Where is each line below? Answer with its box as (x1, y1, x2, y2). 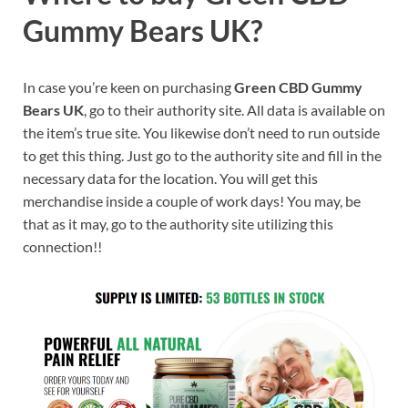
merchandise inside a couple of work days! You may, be (23, 191, 361, 209)
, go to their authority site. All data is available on (84, 100, 385, 118)
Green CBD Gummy (234, 77, 362, 96)
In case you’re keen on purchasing (23, 77, 234, 96)
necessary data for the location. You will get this (23, 168, 318, 187)
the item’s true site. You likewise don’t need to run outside (23, 123, 380, 141)
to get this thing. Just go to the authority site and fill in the (23, 146, 382, 164)
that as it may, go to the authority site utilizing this (23, 214, 333, 232)
